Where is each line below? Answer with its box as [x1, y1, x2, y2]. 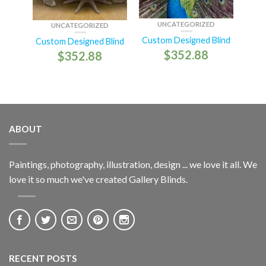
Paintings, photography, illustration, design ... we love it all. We [9, 158, 257, 170]
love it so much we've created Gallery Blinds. [9, 173, 188, 185]
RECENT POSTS [9, 252, 77, 264]
